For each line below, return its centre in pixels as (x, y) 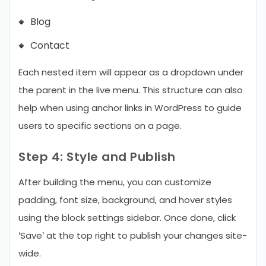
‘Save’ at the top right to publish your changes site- (133, 235)
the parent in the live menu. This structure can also (131, 90)
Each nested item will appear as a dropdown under (131, 72)
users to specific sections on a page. (100, 126)
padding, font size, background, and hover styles (125, 200)
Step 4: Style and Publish (97, 157)
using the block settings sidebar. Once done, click (127, 218)
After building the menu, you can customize (115, 182)
